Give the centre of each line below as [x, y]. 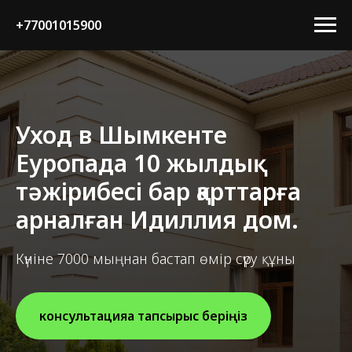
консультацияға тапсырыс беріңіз [143, 315]
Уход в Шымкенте [121, 135]
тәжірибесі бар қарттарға [158, 191]
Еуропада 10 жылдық [134, 163]
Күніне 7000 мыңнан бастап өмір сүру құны [156, 258]
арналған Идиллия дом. [157, 220]
